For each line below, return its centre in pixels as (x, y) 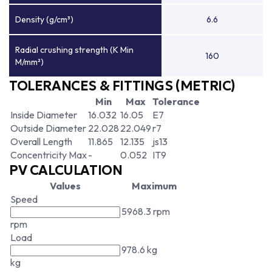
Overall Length (41, 141)
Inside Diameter (44, 115)
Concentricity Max (49, 155)
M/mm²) (29, 62)
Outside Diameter (48, 128)
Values (65, 186)
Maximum (154, 186)
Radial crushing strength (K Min (74, 50)
